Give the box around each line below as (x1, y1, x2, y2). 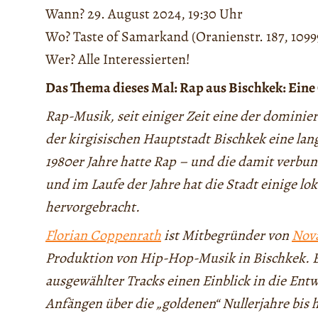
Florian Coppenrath (45, 226, 161, 246)
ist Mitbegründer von (161, 226, 292, 246)
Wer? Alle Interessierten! (45, 50, 190, 70)
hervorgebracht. (45, 197, 140, 217)
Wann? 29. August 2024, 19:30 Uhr (45, 4, 243, 24)
